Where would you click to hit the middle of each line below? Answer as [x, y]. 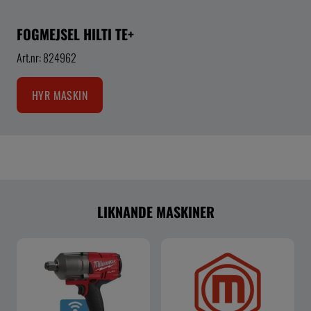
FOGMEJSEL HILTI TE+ [75, 34]
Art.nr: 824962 [47, 58]
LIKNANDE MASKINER [155, 212]
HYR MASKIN [60, 95]
